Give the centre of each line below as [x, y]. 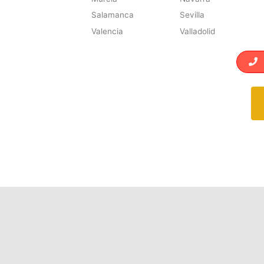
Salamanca [113, 15]
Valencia [108, 31]
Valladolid [197, 31]
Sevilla [192, 15]
